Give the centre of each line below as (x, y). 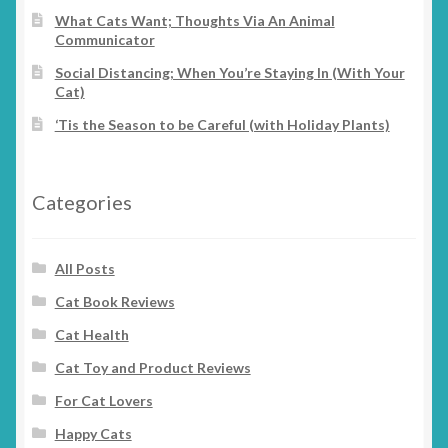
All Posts (84, 268)
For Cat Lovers (103, 400)
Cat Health (91, 334)
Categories (82, 202)
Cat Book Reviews (114, 301)
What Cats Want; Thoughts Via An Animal (194, 21)
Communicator (104, 40)
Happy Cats (93, 433)
